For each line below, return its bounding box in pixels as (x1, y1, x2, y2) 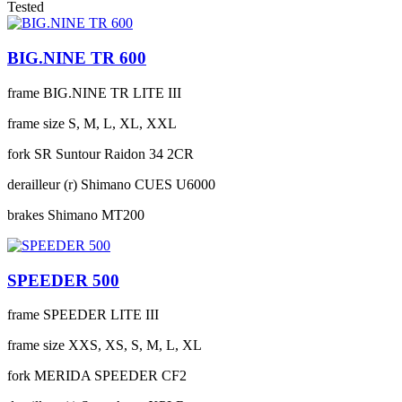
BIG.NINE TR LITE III (43, 84, 181, 100)
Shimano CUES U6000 (81, 176, 215, 192)
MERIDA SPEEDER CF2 (34, 368, 187, 384)
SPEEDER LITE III (43, 307, 159, 323)
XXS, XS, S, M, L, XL (68, 337, 202, 354)
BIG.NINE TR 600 (7, 48, 146, 68)
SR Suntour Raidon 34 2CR (34, 145, 194, 162)
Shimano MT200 (48, 206, 144, 223)
